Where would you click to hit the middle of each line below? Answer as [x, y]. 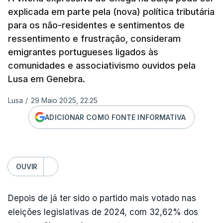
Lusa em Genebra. [47, 79]
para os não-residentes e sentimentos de [96, 25]
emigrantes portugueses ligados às [83, 52]
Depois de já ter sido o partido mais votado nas [102, 198]
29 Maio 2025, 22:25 [64, 100]
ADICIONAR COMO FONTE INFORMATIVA [115, 117]
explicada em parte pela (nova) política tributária [111, 12]
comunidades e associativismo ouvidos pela [102, 65]
